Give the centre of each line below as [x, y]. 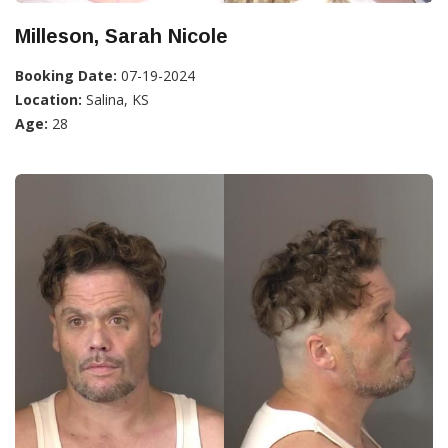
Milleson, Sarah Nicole [121, 36]
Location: [48, 100]
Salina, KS [115, 100]
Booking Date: [66, 76]
